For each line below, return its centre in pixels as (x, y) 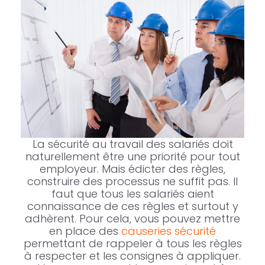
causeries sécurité (169, 231)
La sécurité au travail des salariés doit (132, 144)
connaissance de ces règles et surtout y (132, 206)
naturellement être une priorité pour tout (132, 156)
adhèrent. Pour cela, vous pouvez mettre (132, 218)
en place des (85, 231)
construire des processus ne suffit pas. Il (132, 181)
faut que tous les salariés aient (132, 193)
